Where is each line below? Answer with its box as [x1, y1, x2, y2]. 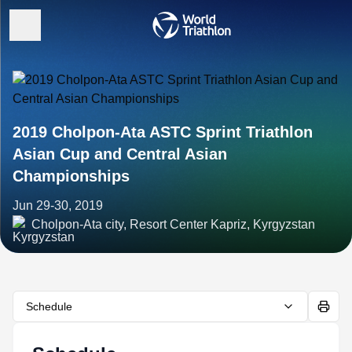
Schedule [26, 300, 72, 313]
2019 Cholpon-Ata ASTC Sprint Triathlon [13, 123, 313, 141]
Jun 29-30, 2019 [13, 199, 103, 212]
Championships [13, 167, 130, 185]
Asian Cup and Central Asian [13, 145, 227, 163]
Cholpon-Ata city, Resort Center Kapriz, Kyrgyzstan [31, 218, 315, 231]
